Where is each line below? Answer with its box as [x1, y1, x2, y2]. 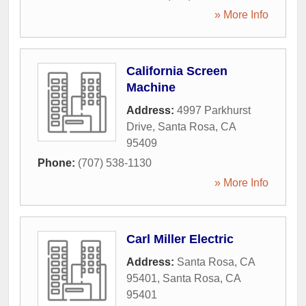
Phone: [38, 157, 78, 169]
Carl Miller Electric [126, 232, 234, 246]
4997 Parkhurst [177, 105, 251, 116]
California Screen [126, 64, 227, 78]
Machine [126, 81, 176, 94]
